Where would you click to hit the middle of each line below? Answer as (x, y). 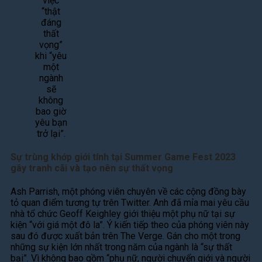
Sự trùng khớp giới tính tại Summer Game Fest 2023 (123, 157)
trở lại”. (51, 133)
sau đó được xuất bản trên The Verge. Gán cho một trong (125, 236)
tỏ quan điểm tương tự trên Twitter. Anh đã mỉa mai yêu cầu (130, 203)
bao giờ (51, 111)
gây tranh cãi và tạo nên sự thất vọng (92, 168)
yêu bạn (51, 122)
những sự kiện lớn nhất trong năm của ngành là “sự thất (121, 247)
